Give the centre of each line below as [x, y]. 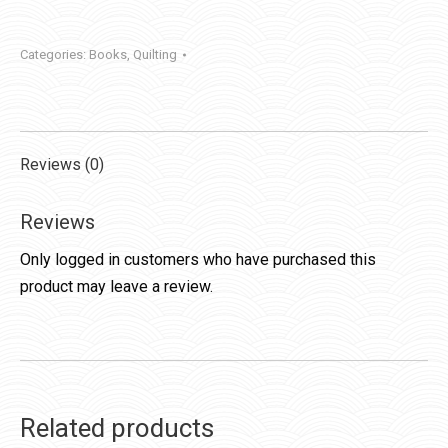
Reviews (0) [62, 165]
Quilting [155, 55]
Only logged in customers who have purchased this [198, 260]
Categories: [54, 55]
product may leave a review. [116, 287]
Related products [117, 428]
